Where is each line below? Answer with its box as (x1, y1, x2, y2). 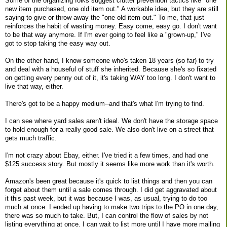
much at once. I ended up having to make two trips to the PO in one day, (5, 203, 218, 211)
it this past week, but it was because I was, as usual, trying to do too (5, 194, 207, 202)
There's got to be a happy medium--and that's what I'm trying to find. (5, 99, 204, 107)
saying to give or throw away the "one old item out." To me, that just (5, 13, 204, 21)
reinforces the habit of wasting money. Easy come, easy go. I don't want (5, 22, 217, 30)
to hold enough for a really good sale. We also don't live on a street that (5, 125, 214, 133)
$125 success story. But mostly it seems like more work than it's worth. (5, 160, 215, 168)
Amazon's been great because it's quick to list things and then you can (5, 177, 212, 185)
